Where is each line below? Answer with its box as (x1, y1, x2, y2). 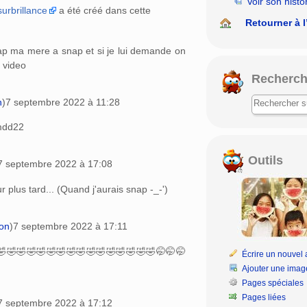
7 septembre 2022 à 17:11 (13, 221, 127, 232)
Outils (244, 153, 283, 167)
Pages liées (242, 292, 286, 302)
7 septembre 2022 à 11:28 (5, 96, 120, 108)
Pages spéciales (242, 278, 304, 288)
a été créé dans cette (56, 4, 151, 16)
